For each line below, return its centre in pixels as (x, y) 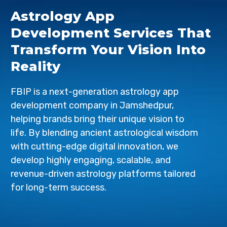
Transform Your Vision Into (108, 50)
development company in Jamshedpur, (92, 105)
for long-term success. (59, 187)
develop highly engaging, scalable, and (91, 160)
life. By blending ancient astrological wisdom (105, 133)
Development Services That (111, 33)
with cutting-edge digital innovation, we (95, 146)
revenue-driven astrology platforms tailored (103, 174)
